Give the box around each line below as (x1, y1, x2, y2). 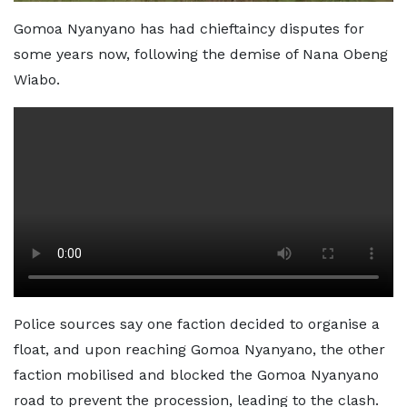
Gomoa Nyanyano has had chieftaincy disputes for (14, 20, 364, 38)
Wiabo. (14, 71, 60, 89)
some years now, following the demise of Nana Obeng (14, 45, 388, 64)
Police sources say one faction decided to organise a (14, 315, 380, 333)
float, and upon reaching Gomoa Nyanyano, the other (14, 341, 385, 359)
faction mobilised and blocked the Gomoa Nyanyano (14, 366, 379, 384)
